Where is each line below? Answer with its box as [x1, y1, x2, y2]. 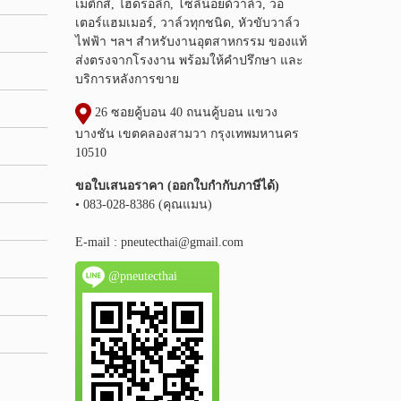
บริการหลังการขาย [74, 72, 179, 86]
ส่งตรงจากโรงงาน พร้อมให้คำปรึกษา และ [74, 53, 303, 67]
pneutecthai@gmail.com [120, 235, 243, 249]
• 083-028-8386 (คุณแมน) [74, 197, 212, 211]
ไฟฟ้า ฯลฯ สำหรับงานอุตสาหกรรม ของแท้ [74, 34, 307, 48]
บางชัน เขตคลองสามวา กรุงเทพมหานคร [74, 126, 299, 141]
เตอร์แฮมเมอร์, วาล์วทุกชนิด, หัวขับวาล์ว [74, 15, 300, 30]
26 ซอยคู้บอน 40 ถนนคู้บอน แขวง [90, 105, 277, 119]
